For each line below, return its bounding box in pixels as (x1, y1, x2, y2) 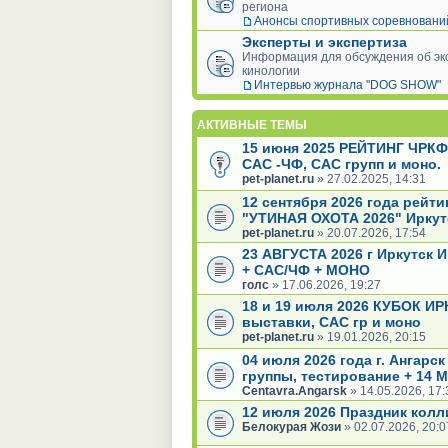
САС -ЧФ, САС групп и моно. (242, 155, 441, 172)
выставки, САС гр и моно (242, 313, 421, 330)
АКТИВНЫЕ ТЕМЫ (197, 117, 307, 132)
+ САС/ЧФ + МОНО (242, 261, 370, 278)
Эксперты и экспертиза (242, 33, 407, 50)
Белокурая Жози (242, 419, 341, 434)
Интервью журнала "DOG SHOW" (254, 77, 441, 92)
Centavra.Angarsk (242, 383, 347, 398)
